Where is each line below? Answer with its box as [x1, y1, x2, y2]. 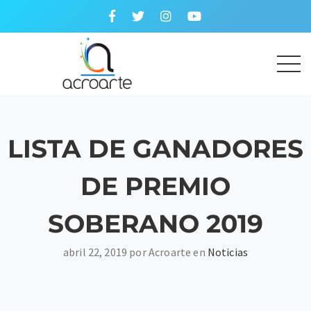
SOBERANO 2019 [48, 208, 263, 239]
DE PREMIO [81, 171, 230, 201]
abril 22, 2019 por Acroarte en [62, 245, 208, 259]
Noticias [207, 245, 249, 259]
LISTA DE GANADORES [8, 133, 303, 164]
